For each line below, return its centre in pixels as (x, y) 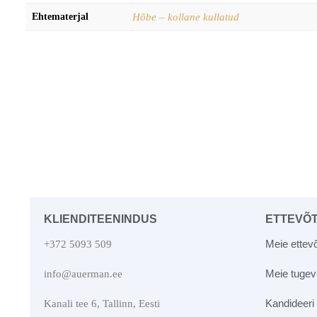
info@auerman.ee (83, 273)
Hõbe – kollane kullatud (186, 17)
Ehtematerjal (60, 16)
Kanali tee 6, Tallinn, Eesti (102, 303)
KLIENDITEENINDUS (100, 219)
